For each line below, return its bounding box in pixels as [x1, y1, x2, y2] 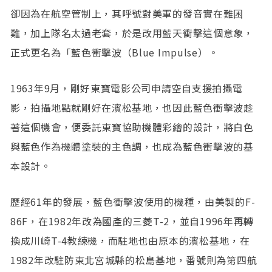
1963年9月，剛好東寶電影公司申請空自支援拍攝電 [10, 80, 243, 95]
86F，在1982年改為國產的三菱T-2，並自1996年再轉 [10, 214, 254, 228]
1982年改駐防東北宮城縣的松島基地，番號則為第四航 [10, 253, 257, 267]
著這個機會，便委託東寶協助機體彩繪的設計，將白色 [10, 119, 254, 134]
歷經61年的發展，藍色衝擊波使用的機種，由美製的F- [10, 194, 256, 209]
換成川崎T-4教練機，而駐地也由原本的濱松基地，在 [10, 233, 250, 248]
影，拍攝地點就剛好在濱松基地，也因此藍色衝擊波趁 [10, 100, 254, 115]
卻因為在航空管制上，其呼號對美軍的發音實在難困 [10, 5, 244, 21]
